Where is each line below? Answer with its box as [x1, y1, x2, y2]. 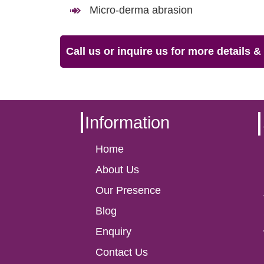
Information [84, 113, 170, 132]
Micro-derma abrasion [90, 4, 193, 16]
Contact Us [95, 246, 148, 259]
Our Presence [95, 184, 161, 197]
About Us [95, 164, 139, 176]
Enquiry [95, 226, 131, 238]
